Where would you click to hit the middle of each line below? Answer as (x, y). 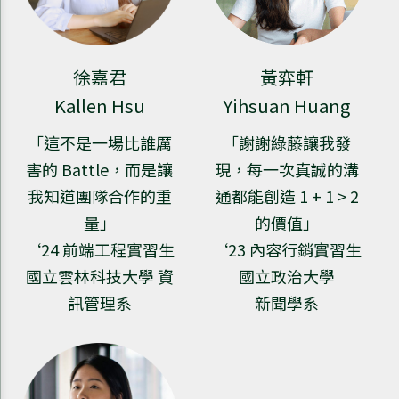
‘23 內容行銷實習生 (287, 250)
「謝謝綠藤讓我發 (287, 143)
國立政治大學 (287, 277)
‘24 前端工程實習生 (99, 250)
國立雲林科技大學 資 (99, 277)
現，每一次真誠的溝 (287, 170)
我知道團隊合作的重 (99, 196)
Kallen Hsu (99, 106)
